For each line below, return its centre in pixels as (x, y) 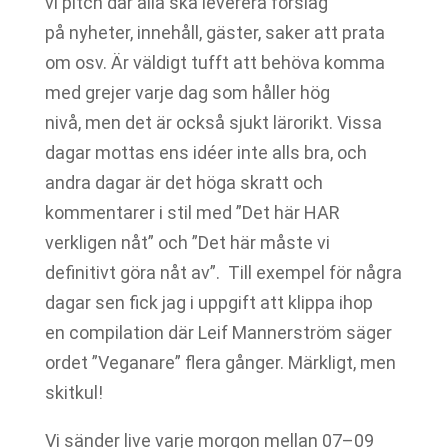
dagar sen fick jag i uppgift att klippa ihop (208, 302)
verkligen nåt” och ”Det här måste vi (187, 242)
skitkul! (77, 392)
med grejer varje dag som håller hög (187, 92)
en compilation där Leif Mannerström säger (218, 332)
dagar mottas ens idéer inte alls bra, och (205, 152)
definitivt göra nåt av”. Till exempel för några (223, 272)
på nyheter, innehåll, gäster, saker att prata (214, 32)
